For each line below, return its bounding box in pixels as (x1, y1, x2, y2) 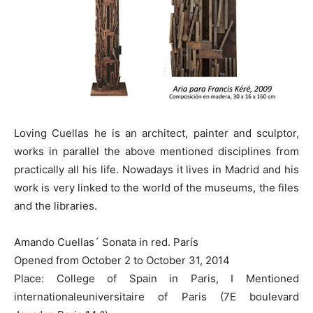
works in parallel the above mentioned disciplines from (14, 144, 299, 158)
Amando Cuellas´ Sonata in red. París (14, 235, 198, 249)
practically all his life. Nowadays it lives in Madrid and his (14, 162, 299, 176)
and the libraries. (14, 198, 97, 212)
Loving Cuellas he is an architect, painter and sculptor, (14, 126, 299, 140)
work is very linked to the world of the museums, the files (14, 180, 299, 194)
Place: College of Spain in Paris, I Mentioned (14, 271, 299, 285)
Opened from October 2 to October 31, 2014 (14, 253, 230, 267)
